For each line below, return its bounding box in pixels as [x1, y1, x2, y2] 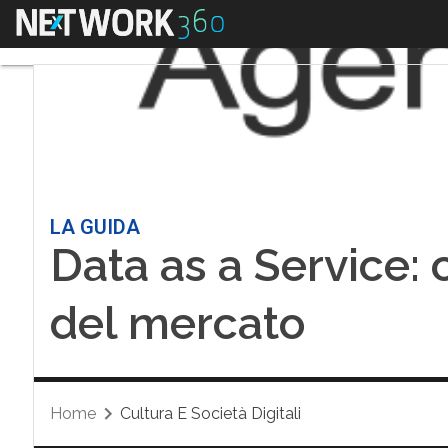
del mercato [49, 297, 306, 350]
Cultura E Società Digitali [119, 404, 301, 423]
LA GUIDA [49, 215, 140, 239]
